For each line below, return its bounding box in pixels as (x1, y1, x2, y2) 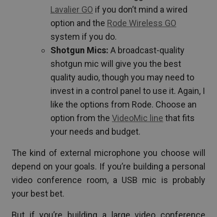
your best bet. (12, 188, 64, 199)
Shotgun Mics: (50, 45, 108, 55)
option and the (50, 17, 107, 28)
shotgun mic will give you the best (50, 58, 181, 69)
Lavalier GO (50, 4, 93, 15)
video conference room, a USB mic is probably (12, 174, 205, 185)
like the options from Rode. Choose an (50, 99, 197, 109)
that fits (163, 112, 195, 123)
